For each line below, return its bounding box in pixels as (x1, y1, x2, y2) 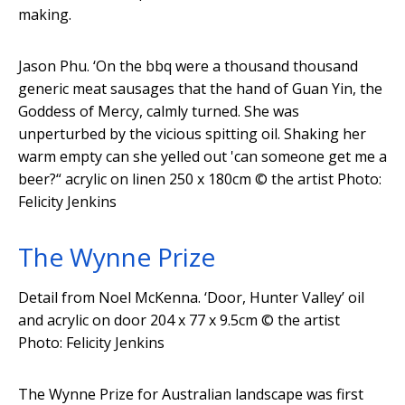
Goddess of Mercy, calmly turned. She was (18, 101, 299, 122)
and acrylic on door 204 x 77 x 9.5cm (18, 310, 258, 331)
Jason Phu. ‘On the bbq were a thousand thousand (18, 56, 358, 77)
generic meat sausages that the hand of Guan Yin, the (18, 79, 382, 99)
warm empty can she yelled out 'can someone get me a (18, 146, 387, 167)
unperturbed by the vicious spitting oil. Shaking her (18, 124, 366, 145)
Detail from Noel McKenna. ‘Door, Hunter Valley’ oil (18, 287, 364, 308)
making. (18, 5, 71, 25)
